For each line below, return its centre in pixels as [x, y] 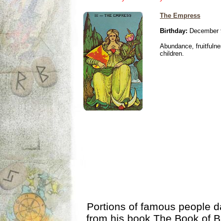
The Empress [180, 16]
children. [172, 54]
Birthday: [174, 31]
